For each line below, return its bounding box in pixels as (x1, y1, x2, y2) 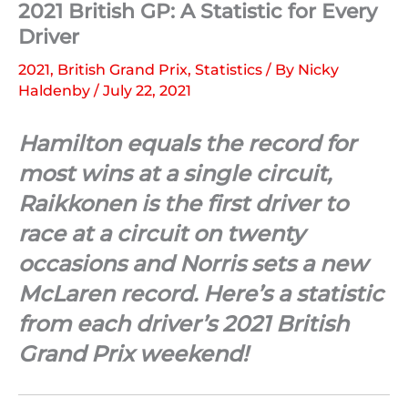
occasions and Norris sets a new (18, 250, 368, 278)
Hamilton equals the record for (18, 130, 356, 158)
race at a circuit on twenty (18, 220, 304, 248)
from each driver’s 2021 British (18, 311, 349, 338)
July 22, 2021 (103, 82, 191, 100)
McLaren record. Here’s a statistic (18, 280, 383, 308)
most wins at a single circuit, (18, 160, 331, 188)
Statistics (195, 61, 262, 79)
